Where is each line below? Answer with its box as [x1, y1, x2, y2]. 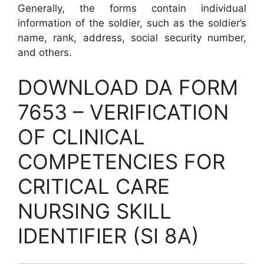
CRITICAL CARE [18, 174, 170, 199]
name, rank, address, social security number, [18, 31, 246, 44]
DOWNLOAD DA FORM [18, 75, 238, 100]
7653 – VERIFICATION [18, 100, 229, 124]
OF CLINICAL [18, 124, 145, 149]
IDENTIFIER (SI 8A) [18, 223, 199, 248]
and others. [18, 46, 72, 58]
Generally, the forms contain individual [18, 2, 246, 14]
